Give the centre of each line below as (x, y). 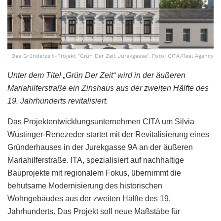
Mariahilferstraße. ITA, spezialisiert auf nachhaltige (96, 160)
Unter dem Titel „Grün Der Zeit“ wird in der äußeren (96, 75)
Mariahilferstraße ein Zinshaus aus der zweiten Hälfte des (108, 88)
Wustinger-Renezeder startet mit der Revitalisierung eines (108, 134)
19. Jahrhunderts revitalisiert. (58, 101)
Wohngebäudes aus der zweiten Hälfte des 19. (89, 198)
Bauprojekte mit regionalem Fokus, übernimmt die (94, 173)
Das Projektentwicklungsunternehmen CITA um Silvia (101, 121)
